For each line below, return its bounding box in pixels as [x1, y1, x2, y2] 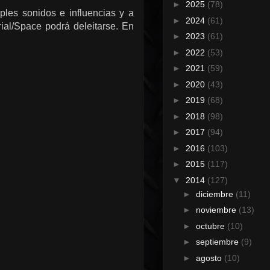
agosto [195, 253, 224, 263]
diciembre [195, 189, 236, 199]
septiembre [195, 237, 241, 247]
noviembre [195, 205, 239, 215]
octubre [195, 221, 227, 231]
